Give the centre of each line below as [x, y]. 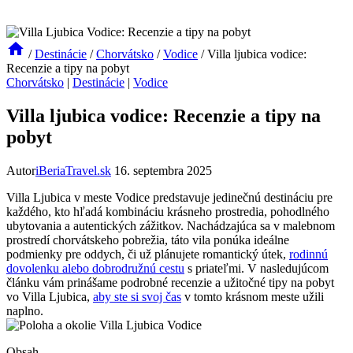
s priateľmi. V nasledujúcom [256, 268]
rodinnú [308, 254]
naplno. [25, 310]
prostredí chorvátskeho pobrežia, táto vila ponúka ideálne [148, 240]
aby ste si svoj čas [137, 296]
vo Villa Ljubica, [50, 296]
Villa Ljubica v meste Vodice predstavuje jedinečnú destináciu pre [169, 197]
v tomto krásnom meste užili [253, 296]
